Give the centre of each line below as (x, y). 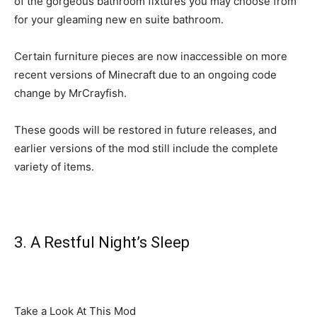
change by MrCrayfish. (70, 93)
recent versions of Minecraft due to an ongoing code (145, 75)
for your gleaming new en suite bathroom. (119, 20)
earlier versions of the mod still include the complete (146, 149)
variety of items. (54, 167)
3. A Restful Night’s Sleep (102, 243)
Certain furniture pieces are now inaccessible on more (151, 57)
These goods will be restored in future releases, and (145, 130)
